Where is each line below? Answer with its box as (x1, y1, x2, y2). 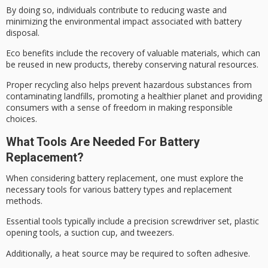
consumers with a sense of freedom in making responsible (6, 102, 233, 114)
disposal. (6, 26, 39, 38)
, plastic (230, 215, 259, 227)
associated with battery (149, 15, 242, 27)
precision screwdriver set (134, 215, 230, 227)
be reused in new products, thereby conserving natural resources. (6, 58, 258, 70)
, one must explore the (156, 172, 243, 184)
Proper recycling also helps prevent (6, 79, 144, 91)
